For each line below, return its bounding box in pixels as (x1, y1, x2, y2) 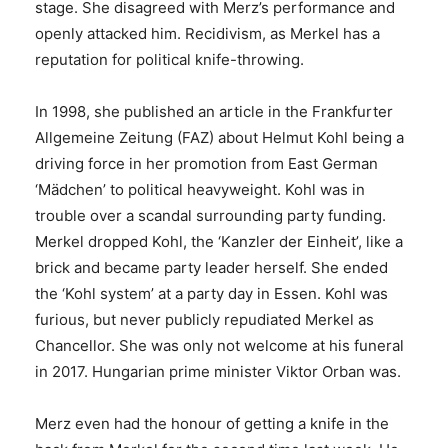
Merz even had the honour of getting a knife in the (35, 414, 389, 434)
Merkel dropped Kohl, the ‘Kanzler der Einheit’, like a (35, 232, 403, 252)
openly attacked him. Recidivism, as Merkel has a (35, 24, 380, 44)
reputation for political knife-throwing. (35, 50, 304, 70)
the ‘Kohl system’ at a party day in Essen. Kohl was (35, 284, 388, 304)
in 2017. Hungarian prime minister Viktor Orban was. (35, 362, 401, 382)
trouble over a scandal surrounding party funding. (35, 206, 386, 226)
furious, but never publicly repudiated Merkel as (35, 310, 374, 330)
